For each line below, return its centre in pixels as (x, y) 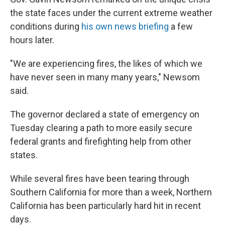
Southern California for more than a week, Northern (111, 192)
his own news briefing (125, 26)
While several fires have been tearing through (100, 179)
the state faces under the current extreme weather (111, 13)
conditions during (46, 26)
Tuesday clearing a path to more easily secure (101, 128)
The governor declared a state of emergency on (105, 114)
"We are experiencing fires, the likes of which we (106, 64)
